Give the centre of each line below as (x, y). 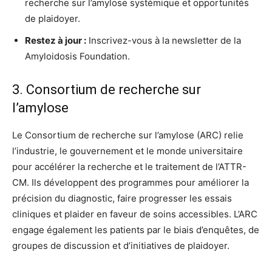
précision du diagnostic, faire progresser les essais (122, 198)
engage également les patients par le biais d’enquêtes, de (136, 229)
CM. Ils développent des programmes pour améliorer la (131, 182)
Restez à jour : (56, 40)
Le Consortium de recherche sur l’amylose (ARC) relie (128, 135)
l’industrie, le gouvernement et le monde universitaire (127, 151)
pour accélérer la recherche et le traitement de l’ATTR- (129, 166)
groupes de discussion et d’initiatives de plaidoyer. (121, 245)
